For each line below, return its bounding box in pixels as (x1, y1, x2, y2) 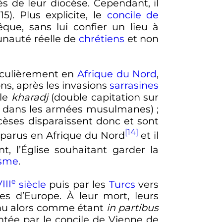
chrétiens (78, 33, 124, 45)
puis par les (46, 178, 109, 190)
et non (124, 33, 159, 45)
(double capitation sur (48, 91, 159, 104)
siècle (15, 178, 46, 190)
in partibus (106, 202, 159, 214)
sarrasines (110, 79, 159, 92)
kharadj (11, 91, 48, 104)
